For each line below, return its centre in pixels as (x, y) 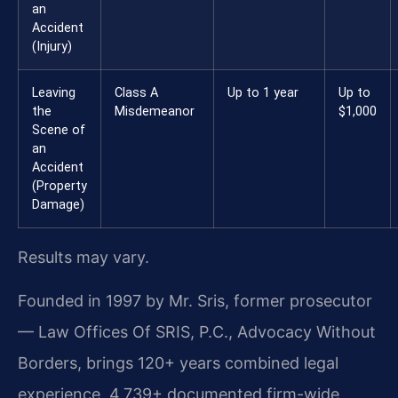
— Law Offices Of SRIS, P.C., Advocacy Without (197, 332)
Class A (136, 92)
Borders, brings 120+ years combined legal (178, 363)
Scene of (59, 130)
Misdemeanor (155, 111)
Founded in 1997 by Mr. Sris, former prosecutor (195, 301)
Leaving (54, 92)
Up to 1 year (263, 92)
